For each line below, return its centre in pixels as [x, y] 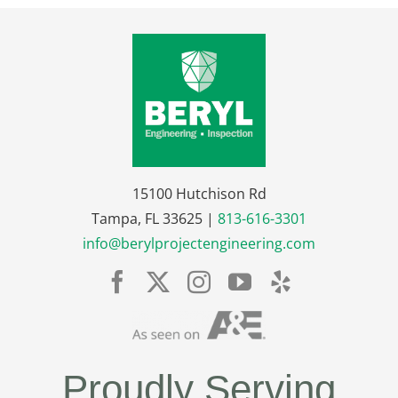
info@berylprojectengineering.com [199, 243]
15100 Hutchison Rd [199, 193]
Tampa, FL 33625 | [153, 218]
